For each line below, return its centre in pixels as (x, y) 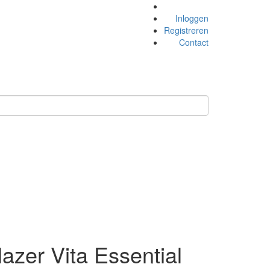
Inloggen (192, 18)
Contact (194, 42)
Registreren (186, 30)
